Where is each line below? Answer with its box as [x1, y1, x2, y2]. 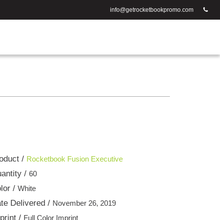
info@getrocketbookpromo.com [110, 6, 193, 13]
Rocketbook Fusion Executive [27, 154, 123, 163]
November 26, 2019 [53, 198, 116, 207]
